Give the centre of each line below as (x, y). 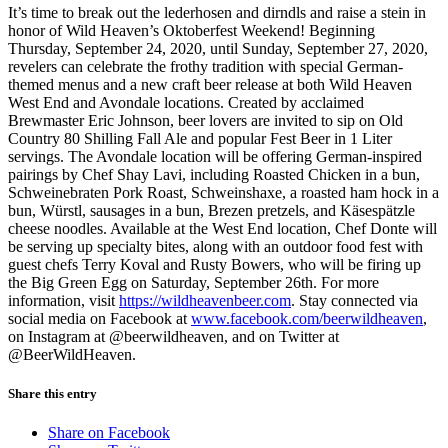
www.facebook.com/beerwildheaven (307, 318)
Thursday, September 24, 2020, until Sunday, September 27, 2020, (218, 48)
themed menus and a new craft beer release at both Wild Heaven (210, 84)
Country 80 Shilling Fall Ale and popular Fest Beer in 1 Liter (200, 138)
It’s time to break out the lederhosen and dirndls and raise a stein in (217, 12)
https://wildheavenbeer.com (205, 300)
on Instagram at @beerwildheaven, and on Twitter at (173, 336)
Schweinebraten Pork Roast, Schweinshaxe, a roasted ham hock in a (223, 192)
